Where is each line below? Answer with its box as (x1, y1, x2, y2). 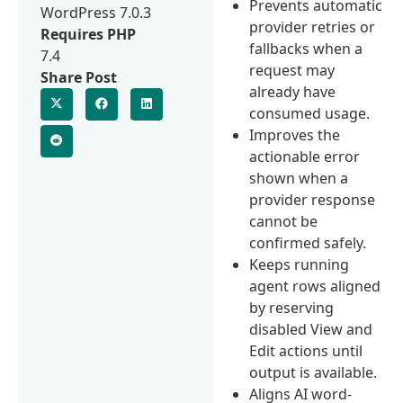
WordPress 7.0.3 (40, 2, 151, 22)
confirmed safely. (249, 232, 367, 253)
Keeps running (249, 254, 350, 274)
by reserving (249, 297, 335, 318)
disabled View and (249, 318, 373, 339)
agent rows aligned (249, 275, 381, 296)
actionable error (249, 146, 361, 166)
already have (249, 81, 336, 102)
